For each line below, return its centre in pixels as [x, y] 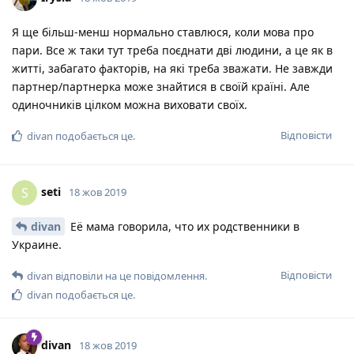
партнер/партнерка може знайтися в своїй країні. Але [161, 87]
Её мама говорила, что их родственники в [183, 227]
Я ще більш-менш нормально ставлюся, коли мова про [163, 32]
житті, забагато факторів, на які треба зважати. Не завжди [172, 69]
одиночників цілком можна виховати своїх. [130, 105]
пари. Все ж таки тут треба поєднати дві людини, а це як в [172, 51]
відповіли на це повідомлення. [130, 276]
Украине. [37, 245]
